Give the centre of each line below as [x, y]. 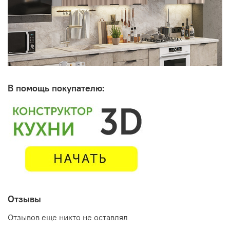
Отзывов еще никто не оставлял [68, 217]
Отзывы [24, 199]
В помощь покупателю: [56, 88]
